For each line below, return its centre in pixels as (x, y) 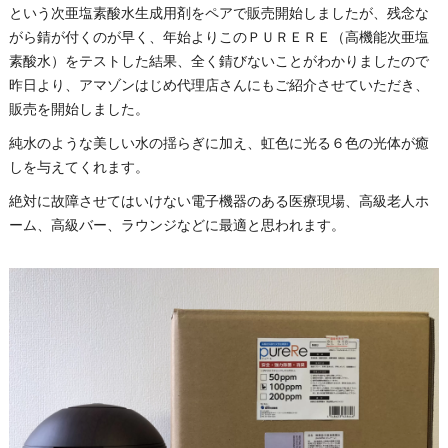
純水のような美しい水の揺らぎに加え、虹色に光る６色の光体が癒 (218, 143)
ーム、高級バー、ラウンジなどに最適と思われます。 (176, 225)
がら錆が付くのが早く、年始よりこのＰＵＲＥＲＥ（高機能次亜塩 (218, 37)
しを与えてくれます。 (78, 167)
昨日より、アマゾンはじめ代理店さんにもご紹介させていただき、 (218, 85)
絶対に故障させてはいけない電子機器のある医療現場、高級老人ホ (218, 201)
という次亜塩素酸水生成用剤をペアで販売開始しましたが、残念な (218, 13)
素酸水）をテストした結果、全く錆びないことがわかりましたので (218, 61)
